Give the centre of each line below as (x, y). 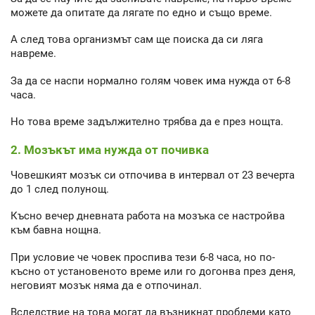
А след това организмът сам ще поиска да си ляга (137, 40)
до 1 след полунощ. (60, 189)
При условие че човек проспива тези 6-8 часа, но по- (143, 257)
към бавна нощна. (56, 230)
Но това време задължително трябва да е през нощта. (147, 122)
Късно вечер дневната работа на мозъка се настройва (148, 216)
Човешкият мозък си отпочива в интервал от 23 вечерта (153, 175)
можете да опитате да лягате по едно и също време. (141, 12)
